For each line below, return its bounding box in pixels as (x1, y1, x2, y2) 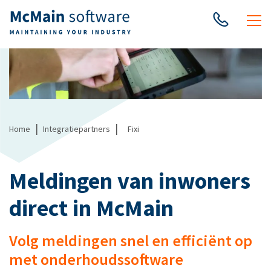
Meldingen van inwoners (9, 166, 250, 195)
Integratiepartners (43, 123, 110, 134)
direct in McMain (9, 193, 174, 222)
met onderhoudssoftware (9, 249, 183, 269)
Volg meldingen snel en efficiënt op (9, 230, 252, 250)
